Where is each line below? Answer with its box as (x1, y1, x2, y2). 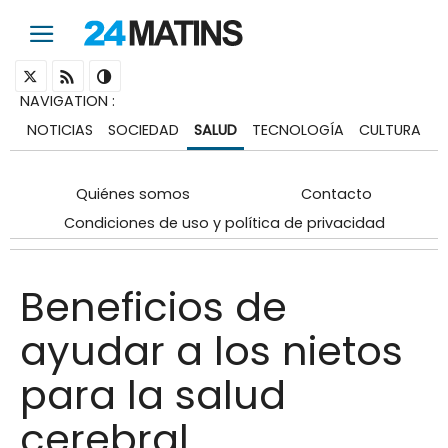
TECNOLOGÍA (251, 119, 344, 140)
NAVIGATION (20, 90, 108, 111)
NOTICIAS (27, 119, 94, 140)
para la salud (20, 366, 286, 423)
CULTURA (358, 119, 421, 140)
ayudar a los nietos (20, 322, 403, 379)
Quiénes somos (75, 183, 190, 204)
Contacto (301, 183, 373, 204)
